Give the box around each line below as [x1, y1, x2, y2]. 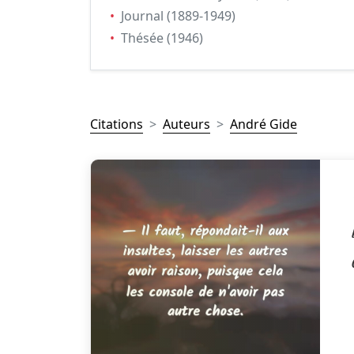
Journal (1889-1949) [121, 7, 235, 24]
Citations [90, 115, 143, 133]
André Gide [230, 115, 297, 133]
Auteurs [163, 115, 210, 133]
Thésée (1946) [121, 29, 203, 47]
